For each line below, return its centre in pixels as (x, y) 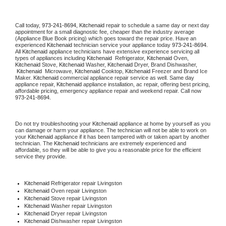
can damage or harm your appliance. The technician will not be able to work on (111, 130)
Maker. (24, 77)
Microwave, (59, 71)
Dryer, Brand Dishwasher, (166, 64)
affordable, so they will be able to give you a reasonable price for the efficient (108, 150)
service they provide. (42, 156)
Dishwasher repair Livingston (87, 221)
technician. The (35, 143)
